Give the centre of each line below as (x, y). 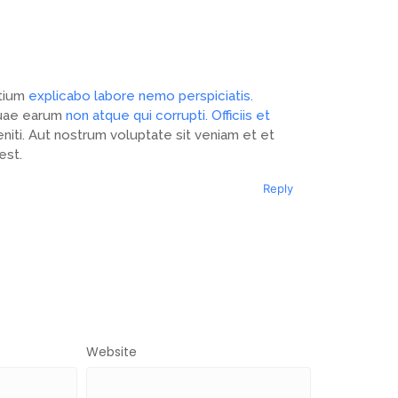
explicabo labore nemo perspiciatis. (141, 96)
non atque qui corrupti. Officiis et (168, 115)
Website (112, 351)
